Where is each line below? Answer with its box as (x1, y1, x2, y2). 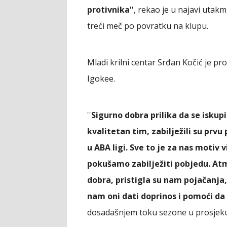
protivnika (87, 4, 130, 15)
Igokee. (87, 73, 115, 84)
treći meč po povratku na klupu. (87, 20, 208, 31)
